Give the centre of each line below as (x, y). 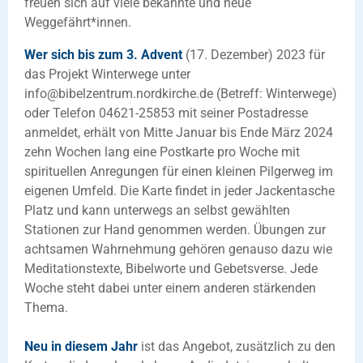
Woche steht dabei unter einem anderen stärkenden (170, 288)
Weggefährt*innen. (78, 22)
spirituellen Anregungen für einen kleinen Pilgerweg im (179, 171)
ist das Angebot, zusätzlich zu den (237, 346)
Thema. (46, 307)
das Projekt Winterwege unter (107, 74)
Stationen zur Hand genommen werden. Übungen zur (175, 229)
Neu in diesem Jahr (81, 346)
